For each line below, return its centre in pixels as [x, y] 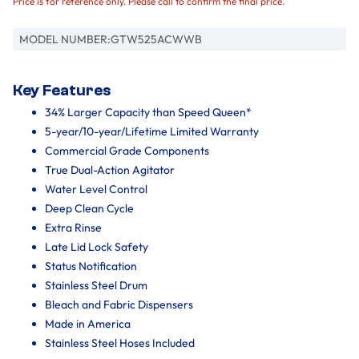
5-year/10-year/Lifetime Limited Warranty [152, 131]
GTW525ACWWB [156, 39]
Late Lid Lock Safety [97, 246]
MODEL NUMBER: [65, 39]
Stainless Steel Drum [96, 285]
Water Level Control [96, 189]
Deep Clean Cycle [89, 208]
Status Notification [91, 266]
